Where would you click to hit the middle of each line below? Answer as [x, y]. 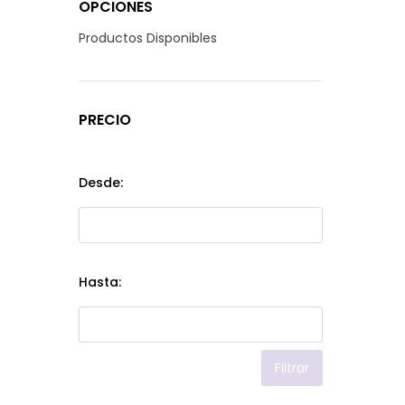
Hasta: [100, 282]
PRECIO [105, 120]
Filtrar [292, 368]
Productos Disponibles [148, 38]
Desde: [101, 183]
